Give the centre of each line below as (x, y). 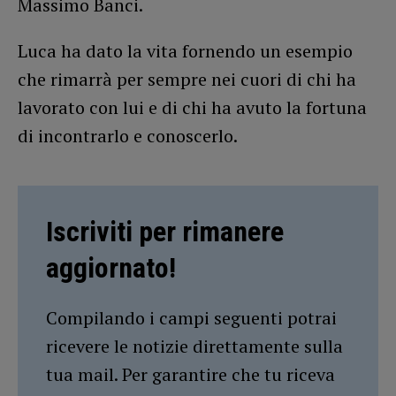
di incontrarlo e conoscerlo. (128, 135)
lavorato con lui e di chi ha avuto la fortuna (192, 107)
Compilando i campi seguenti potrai (191, 317)
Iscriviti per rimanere (165, 231)
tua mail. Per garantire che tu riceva (190, 374)
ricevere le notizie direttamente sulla (194, 346)
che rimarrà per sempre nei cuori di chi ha (187, 79)
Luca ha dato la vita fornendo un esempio (185, 50)
